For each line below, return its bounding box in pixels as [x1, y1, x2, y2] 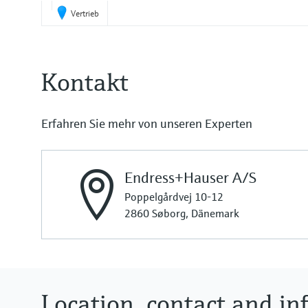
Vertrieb [71, 8, 99, 19]
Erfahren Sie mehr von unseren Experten [41, 115, 252, 131]
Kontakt [41, 67, 129, 98]
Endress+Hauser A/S [124, 168, 256, 187]
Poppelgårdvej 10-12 [124, 190, 223, 203]
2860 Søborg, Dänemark [124, 206, 239, 220]
